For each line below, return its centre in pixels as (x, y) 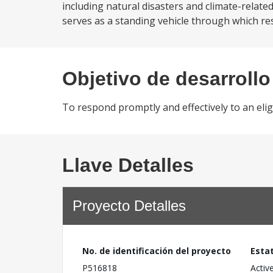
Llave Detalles (128, 165)
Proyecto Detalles (129, 206)
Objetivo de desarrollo (166, 79)
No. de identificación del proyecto (157, 251)
